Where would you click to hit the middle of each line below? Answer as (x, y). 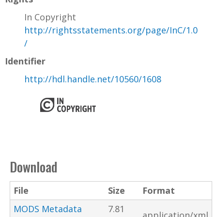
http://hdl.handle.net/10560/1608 (93, 79)
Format (159, 190)
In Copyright (50, 17)
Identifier (25, 61)
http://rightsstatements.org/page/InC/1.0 (111, 30)
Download (33, 166)
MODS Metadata (48, 209)
